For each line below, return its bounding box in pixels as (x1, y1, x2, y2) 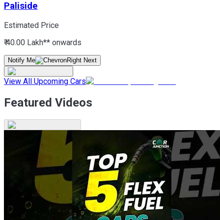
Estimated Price (4, 21, 59, 30)
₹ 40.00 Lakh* (4, 38, 47, 48)
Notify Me (8, 56, 35, 64)
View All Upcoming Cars (4, 77, 86, 86)
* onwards (47, 38, 82, 48)
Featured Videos (4, 96, 92, 110)
